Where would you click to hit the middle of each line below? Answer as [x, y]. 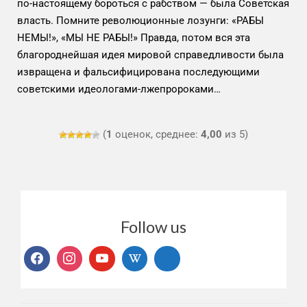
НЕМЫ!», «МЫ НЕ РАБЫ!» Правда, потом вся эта [134, 37]
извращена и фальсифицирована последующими [138, 72]
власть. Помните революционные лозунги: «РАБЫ [140, 20]
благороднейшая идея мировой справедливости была [150, 54]
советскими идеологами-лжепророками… [119, 89]
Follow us [153, 226]
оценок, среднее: [157, 134]
